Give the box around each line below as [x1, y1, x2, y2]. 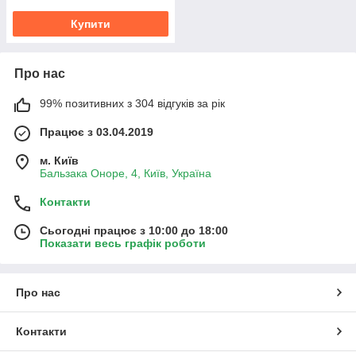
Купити [71, 17, 110, 30]
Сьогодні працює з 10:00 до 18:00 [40, 223, 228, 237]
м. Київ [40, 153, 79, 167]
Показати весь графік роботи [40, 236, 206, 250]
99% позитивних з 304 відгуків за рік [40, 96, 225, 110]
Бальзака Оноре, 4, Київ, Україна [40, 166, 211, 180]
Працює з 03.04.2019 [40, 125, 153, 138]
